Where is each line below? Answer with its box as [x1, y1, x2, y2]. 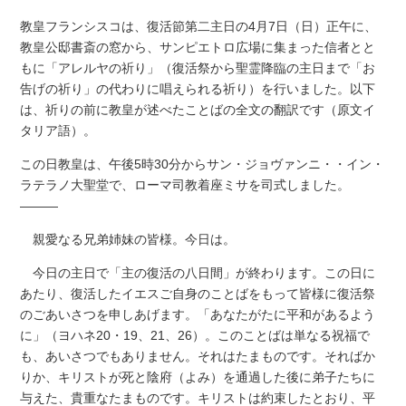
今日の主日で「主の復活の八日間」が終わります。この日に [20, 265, 376, 280]
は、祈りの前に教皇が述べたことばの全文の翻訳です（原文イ [20, 101, 376, 117]
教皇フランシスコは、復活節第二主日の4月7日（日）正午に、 [20, 18, 378, 34]
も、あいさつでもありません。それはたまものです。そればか [20, 348, 376, 363]
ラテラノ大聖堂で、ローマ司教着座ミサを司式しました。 [20, 177, 351, 192]
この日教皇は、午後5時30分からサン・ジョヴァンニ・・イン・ [20, 156, 385, 171]
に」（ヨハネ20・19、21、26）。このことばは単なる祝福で [20, 327, 371, 343]
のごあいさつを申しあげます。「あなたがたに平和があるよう [20, 306, 376, 322]
